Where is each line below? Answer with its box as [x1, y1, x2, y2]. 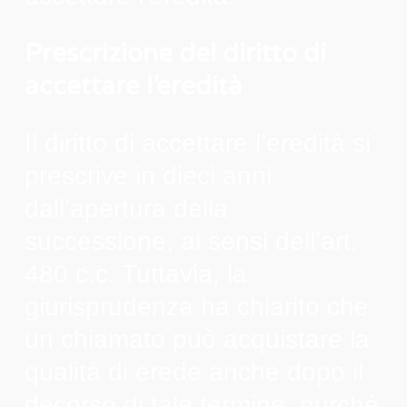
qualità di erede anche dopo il [24, 357, 363, 386]
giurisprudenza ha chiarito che [24, 292, 369, 321]
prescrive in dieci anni [24, 161, 272, 190]
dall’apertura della [24, 194, 228, 223]
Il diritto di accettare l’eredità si [24, 128, 371, 157]
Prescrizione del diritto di [24, 37, 326, 69]
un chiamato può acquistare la [24, 324, 370, 353]
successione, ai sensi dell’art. [24, 226, 358, 255]
